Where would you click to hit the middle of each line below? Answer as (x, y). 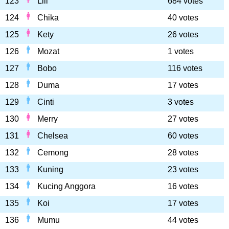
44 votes (183, 220)
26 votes (183, 35)
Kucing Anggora (66, 186)
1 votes (181, 51)
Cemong (53, 153)
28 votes (183, 153)
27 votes (183, 119)
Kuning (50, 169)
